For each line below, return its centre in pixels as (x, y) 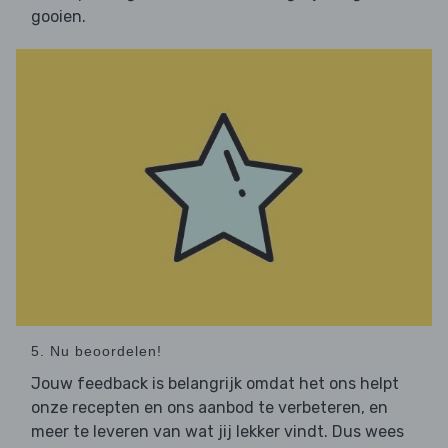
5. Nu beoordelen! (96, 351)
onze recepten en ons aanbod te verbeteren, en (209, 408)
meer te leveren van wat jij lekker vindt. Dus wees (217, 432)
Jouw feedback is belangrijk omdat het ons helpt (215, 384)
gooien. (58, 16)
